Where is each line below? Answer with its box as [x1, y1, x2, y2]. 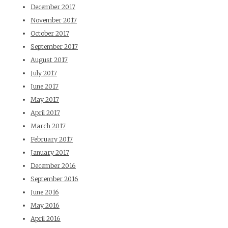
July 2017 [31, 69, 57, 77]
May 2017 [31, 96, 59, 104]
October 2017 [31, 30, 69, 38]
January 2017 [31, 149, 69, 157]
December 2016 [31, 162, 76, 170]
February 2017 [31, 135, 73, 144]
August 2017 [31, 56, 68, 64]
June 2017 [31, 82, 59, 91]
